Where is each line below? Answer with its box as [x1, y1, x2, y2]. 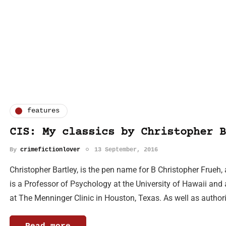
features [27, 106, 60, 115]
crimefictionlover [20, 146, 80, 153]
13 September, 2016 [94, 146, 158, 153]
